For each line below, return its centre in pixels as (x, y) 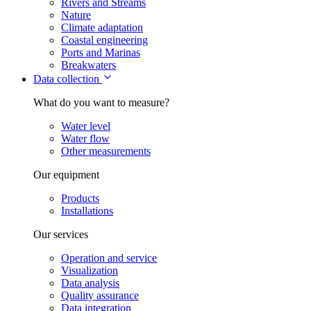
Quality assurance (100, 295)
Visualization (90, 270)
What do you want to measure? (101, 102)
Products (80, 198)
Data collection (68, 78)
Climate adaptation (102, 27)
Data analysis (90, 283)
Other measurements (106, 151)
